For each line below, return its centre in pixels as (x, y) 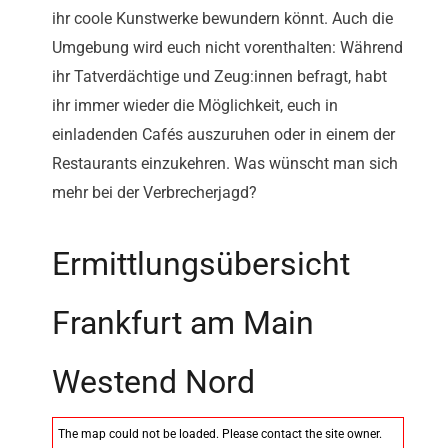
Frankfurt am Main (183, 323)
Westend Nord (153, 382)
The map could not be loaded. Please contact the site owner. (220, 434)
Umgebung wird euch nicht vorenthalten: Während (227, 48)
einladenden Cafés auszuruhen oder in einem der (223, 135)
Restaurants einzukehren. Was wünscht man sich (225, 164)
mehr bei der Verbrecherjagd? (154, 193)
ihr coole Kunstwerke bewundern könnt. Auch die (222, 19)
